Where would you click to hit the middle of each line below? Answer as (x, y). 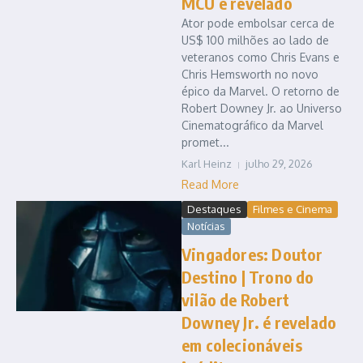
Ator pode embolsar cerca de (258, 23)
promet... (205, 143)
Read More (210, 185)
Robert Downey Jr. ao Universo (262, 109)
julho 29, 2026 (279, 164)
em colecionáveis (242, 345)
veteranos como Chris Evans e (261, 58)
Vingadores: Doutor (252, 254)
